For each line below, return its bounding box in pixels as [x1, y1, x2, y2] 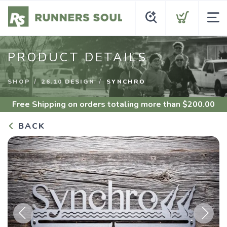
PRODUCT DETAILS [8, 49, 147, 65]
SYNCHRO [106, 78, 145, 86]
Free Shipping [12, 99, 66, 110]
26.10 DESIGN [42, 78, 95, 86]
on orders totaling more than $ [66, 99, 187, 110]
